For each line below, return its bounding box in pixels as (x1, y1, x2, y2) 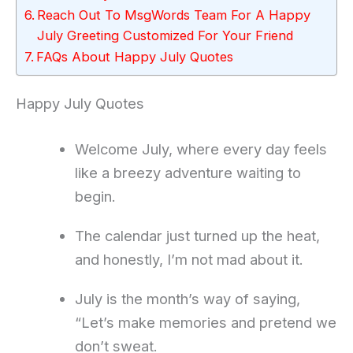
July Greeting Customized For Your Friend (37, 27, 294, 43)
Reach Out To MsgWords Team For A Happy (37, 6, 311, 23)
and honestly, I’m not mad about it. (74, 250, 303, 268)
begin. (74, 187, 116, 205)
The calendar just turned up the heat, (74, 226, 320, 244)
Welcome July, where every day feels (74, 139, 327, 158)
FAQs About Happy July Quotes (36, 48, 234, 65)
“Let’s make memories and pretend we (74, 313, 336, 331)
